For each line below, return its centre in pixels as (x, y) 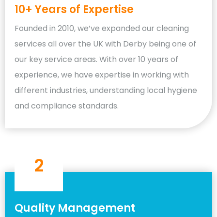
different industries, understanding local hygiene (106, 90)
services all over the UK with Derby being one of (105, 44)
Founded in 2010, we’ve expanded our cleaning (102, 28)
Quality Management (75, 208)
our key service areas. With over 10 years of (96, 59)
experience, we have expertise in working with (102, 75)
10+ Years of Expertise (74, 9)
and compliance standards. (67, 106)
